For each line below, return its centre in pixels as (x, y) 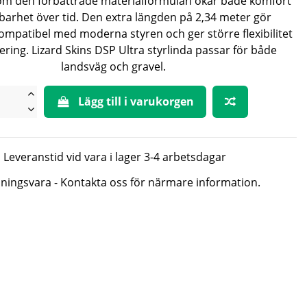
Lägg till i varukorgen (136, 102)
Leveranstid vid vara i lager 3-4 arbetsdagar (115, 157)
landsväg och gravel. (115, 67)
